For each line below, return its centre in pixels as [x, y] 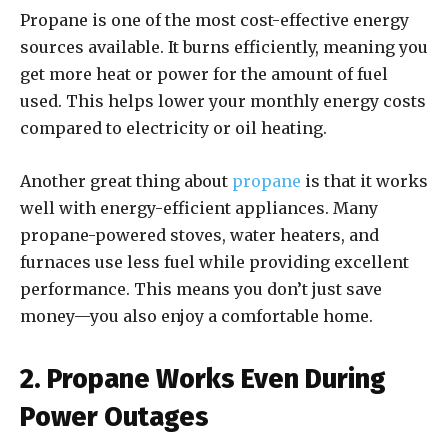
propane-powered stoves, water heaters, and [199, 235]
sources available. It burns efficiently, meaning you [224, 47]
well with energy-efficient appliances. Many [199, 208]
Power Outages [114, 417]
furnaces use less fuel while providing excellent [214, 262]
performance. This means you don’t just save [201, 289]
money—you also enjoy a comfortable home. [196, 316]
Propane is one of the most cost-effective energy [214, 20]
